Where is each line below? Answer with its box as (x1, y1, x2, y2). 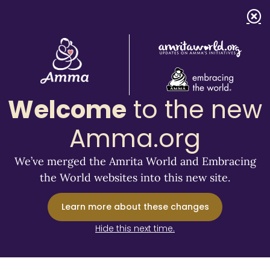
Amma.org (69, 122, 201, 155)
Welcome (8, 93, 127, 127)
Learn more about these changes (61, 200, 209, 213)
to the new (127, 93, 262, 127)
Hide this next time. (95, 222, 175, 234)
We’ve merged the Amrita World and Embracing (14, 154, 256, 168)
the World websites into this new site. (40, 171, 230, 184)
